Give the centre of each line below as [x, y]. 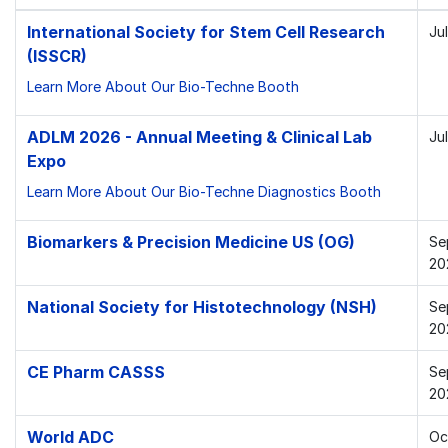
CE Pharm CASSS [95, 372]
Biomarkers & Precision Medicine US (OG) [190, 242]
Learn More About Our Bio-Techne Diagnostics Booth [203, 191]
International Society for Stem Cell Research [205, 32]
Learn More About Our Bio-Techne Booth [162, 86]
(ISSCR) [56, 56]
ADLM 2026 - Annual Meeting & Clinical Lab [199, 137]
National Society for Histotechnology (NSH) [201, 307]
